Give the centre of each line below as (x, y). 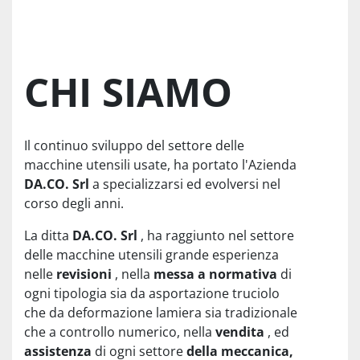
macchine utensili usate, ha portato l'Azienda (160, 165)
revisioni (86, 274)
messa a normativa (217, 274)
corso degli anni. (74, 204)
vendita (241, 332)
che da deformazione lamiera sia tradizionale (161, 313)
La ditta (48, 236)
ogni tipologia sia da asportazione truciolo (152, 294)
